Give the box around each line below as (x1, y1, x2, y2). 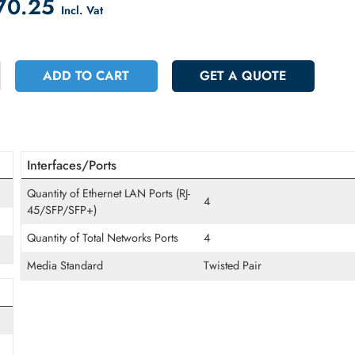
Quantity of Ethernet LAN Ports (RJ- (69, 245, 251, 263)
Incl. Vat (107, 41, 155, 59)
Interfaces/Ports (69, 212, 170, 234)
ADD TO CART (87, 113, 184, 134)
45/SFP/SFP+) (69, 263, 147, 281)
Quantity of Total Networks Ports (69, 294, 238, 313)
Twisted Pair (265, 326, 330, 344)
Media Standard (69, 326, 155, 344)
